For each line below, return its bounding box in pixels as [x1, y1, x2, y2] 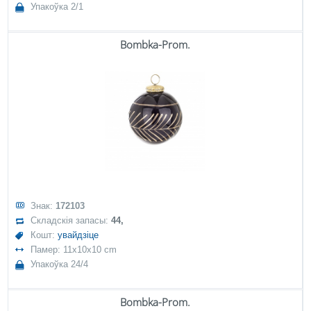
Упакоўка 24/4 [31, 259, 89, 269]
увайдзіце [58, 230, 99, 240]
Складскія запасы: [31, 215, 112, 226]
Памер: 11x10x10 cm [31, 244, 117, 255]
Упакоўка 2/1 [31, 1, 84, 12]
